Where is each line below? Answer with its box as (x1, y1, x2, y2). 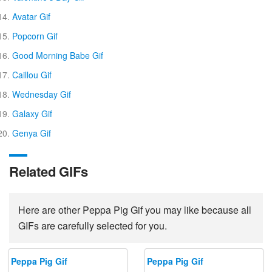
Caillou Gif (12, 68, 52, 81)
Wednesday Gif (12, 87, 71, 100)
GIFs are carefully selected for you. (18, 218, 167, 233)
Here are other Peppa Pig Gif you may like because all (18, 202, 251, 217)
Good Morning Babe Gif (12, 49, 103, 61)
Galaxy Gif (12, 107, 52, 120)
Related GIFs (9, 161, 88, 181)
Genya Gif (12, 126, 51, 139)
